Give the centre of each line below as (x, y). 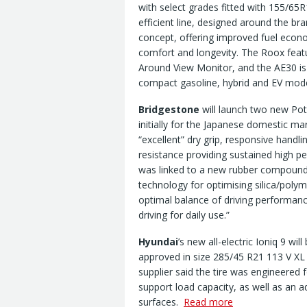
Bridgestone (169, 110)
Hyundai (158, 242)
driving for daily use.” (184, 215)
